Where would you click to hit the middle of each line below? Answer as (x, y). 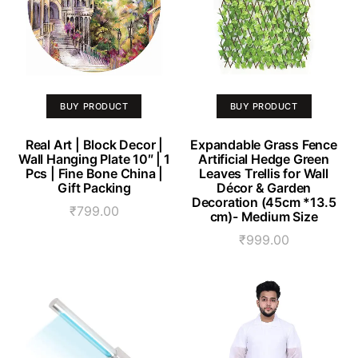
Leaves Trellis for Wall (264, 173)
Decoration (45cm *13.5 (264, 202)
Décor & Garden (264, 187)
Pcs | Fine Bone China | (94, 173)
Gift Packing (94, 187)
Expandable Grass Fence (264, 144)
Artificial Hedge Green (264, 159)
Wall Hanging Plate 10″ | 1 (94, 159)
